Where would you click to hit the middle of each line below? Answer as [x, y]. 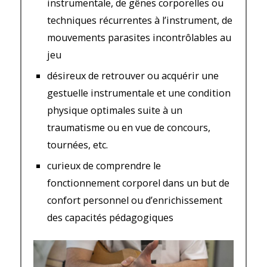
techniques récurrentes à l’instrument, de [140, 21]
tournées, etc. [78, 145]
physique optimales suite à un [115, 111]
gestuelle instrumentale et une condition [139, 93]
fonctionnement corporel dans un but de [139, 183]
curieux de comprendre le [104, 166]
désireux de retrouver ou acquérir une [133, 76]
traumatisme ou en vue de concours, [129, 128]
